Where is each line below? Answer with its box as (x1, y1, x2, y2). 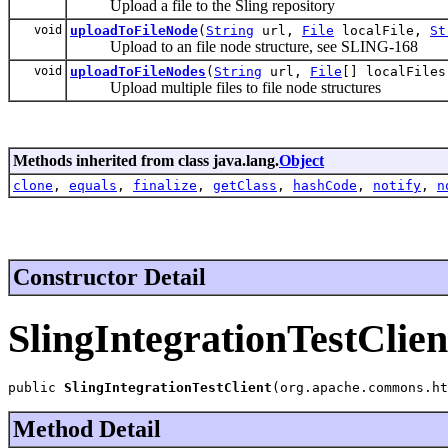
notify (373, 177, 421, 193)
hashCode (293, 177, 357, 193)
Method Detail (13, 416, 161, 443)
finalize (133, 177, 197, 193)
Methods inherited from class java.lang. (13, 151, 279, 169)
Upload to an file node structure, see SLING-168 (70, 37, 418, 55)
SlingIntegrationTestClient (64, 380, 272, 396)
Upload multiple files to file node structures (70, 78, 381, 96)
